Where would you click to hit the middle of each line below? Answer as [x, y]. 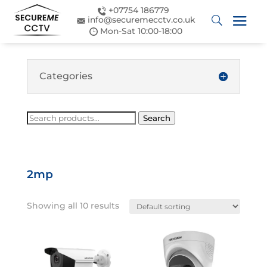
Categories [66, 76]
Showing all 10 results [73, 205]
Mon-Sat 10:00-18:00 [140, 31]
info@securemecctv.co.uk [141, 20]
